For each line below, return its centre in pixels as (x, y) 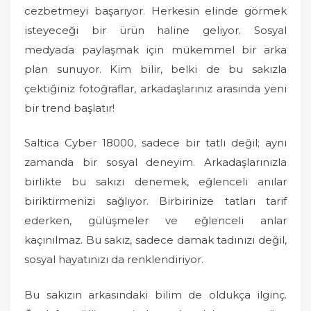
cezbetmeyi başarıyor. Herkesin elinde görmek (155, 10)
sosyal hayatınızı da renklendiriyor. (114, 259)
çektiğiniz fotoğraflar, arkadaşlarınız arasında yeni (155, 88)
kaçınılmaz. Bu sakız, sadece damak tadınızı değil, (155, 240)
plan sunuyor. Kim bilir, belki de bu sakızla (155, 69)
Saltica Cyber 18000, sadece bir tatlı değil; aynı (155, 143)
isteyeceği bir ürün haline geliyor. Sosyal (155, 30)
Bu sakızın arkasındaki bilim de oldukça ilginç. (155, 294)
